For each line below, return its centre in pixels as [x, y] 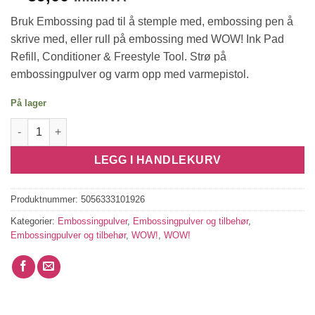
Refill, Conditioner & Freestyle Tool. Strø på [118, 57]
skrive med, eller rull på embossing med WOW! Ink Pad [147, 39]
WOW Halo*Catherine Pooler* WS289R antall [115, 125]
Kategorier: [34, 221]
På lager [28, 103]
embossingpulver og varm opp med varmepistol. [130, 75]
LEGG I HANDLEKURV [157, 160]
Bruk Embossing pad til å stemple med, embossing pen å [152, 22]
